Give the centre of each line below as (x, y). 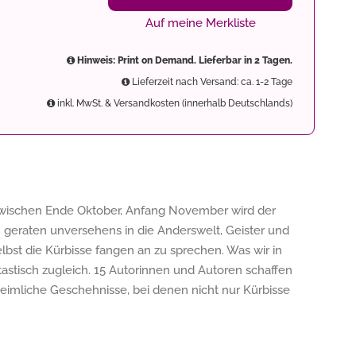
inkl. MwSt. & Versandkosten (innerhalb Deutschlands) (174, 103)
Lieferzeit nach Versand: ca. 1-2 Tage (211, 82)
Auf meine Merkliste (200, 23)
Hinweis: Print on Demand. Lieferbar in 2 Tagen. (184, 60)
